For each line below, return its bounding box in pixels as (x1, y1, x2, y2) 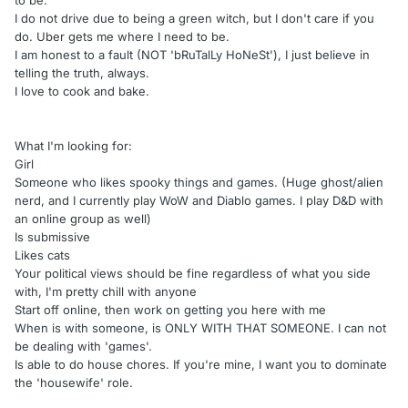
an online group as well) (15, 211, 151, 227)
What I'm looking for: (15, 138, 132, 154)
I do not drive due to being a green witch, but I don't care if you (15, 11, 374, 26)
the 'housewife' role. (15, 375, 137, 391)
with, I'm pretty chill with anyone (15, 284, 197, 300)
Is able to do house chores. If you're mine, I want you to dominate (15, 357, 387, 372)
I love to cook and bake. (15, 84, 149, 99)
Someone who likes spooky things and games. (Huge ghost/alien (15, 175, 383, 190)
